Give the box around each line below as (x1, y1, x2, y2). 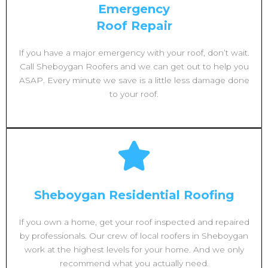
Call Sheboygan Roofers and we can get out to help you (19, 61, 249, 71)
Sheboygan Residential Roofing (34, 187, 234, 202)
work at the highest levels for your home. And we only (24, 244, 244, 254)
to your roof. (109, 89, 159, 99)
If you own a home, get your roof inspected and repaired (19, 217, 249, 227)
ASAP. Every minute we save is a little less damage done (19, 75, 249, 85)
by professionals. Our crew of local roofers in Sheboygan (20, 230, 248, 240)
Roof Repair (96, 18, 172, 33)
